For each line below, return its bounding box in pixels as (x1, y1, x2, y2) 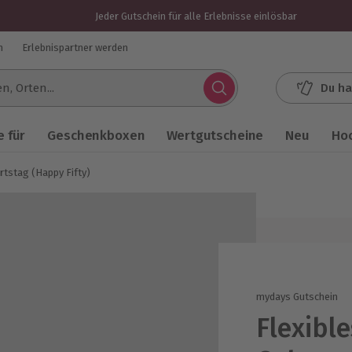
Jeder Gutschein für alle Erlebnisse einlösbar (94, 9, 297, 22)
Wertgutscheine (167, 127, 264, 144)
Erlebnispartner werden (22, 41, 128, 53)
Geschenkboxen (47, 127, 145, 144)
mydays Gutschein (256, 290, 339, 302)
